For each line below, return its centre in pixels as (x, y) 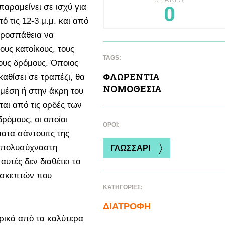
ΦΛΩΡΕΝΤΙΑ (131, 77)
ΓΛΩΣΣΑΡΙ (130, 148)
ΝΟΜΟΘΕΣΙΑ (132, 89)
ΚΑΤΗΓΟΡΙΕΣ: (124, 187)
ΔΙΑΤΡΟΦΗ (127, 206)
